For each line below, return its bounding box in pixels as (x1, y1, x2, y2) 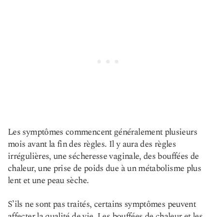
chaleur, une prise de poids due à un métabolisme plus (8, 162, 201, 175)
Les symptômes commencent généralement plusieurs (8, 125, 197, 139)
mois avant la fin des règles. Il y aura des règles (8, 138, 176, 151)
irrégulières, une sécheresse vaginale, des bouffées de (8, 150, 199, 163)
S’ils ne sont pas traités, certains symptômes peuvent (8, 198, 196, 211)
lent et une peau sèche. (8, 174, 89, 187)
